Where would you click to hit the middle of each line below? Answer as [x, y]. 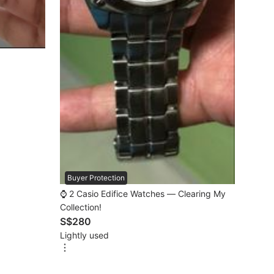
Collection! [81, 207]
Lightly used [84, 235]
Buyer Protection [96, 177]
